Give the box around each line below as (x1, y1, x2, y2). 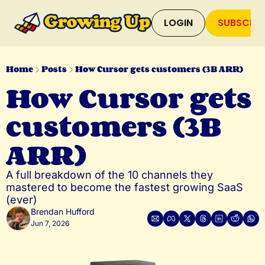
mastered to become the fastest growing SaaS (6, 181, 243, 193)
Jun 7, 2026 (31, 219, 69, 228)
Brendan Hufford (31, 206, 95, 216)
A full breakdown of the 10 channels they (6, 169, 213, 181)
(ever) (6, 193, 37, 206)
